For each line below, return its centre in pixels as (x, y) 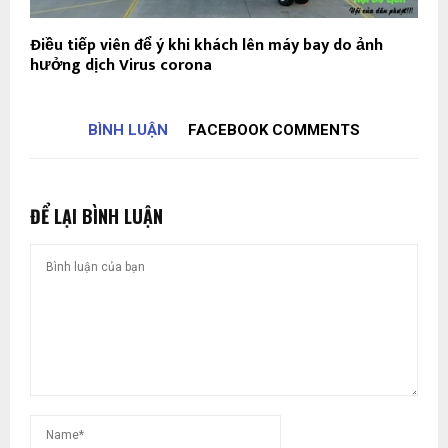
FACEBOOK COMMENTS (274, 130)
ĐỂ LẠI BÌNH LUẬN (96, 216)
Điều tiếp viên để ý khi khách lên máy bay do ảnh (206, 46)
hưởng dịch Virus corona (121, 66)
